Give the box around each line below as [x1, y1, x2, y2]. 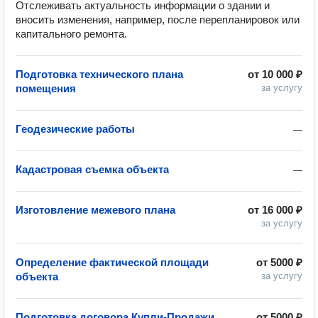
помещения [16, 82, 76, 94]
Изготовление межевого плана [16, 204, 175, 216]
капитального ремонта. [16, 28, 127, 40]
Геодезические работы [16, 123, 135, 135]
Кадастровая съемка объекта [16, 163, 169, 175]
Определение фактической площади [16, 256, 209, 268]
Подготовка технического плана [16, 68, 183, 80]
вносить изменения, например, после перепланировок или [16, 13, 300, 26]
